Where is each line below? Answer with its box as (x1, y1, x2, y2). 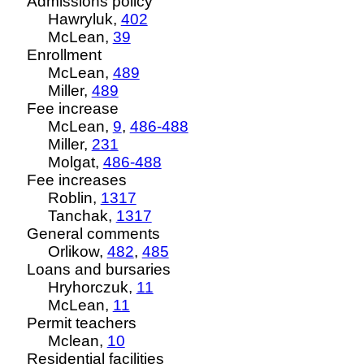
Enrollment (27, 46, 102, 63)
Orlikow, (47, 243, 107, 260)
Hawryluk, (47, 11, 121, 28)
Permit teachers (27, 314, 137, 331)
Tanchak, (47, 207, 116, 224)
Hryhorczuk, (47, 279, 136, 296)
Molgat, (47, 154, 103, 171)
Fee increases (27, 171, 128, 188)
